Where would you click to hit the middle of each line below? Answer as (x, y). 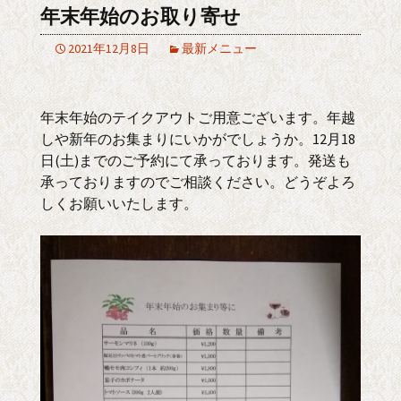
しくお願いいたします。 (119, 203)
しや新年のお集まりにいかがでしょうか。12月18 (198, 139)
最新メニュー (219, 48)
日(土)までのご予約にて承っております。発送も (196, 160)
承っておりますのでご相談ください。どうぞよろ (198, 182)
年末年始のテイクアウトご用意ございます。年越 (198, 117)
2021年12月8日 (109, 48)
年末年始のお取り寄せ (141, 17)
